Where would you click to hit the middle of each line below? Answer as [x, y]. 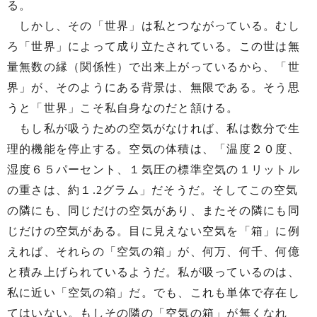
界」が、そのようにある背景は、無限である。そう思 [154, 87]
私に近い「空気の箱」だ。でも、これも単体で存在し [154, 293]
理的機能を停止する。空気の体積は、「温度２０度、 [154, 149]
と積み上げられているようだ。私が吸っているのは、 [154, 272]
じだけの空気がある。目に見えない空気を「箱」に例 [154, 231]
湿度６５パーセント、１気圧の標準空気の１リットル [154, 169]
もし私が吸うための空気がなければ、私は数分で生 [154, 128]
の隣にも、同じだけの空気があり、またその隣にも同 [154, 211]
